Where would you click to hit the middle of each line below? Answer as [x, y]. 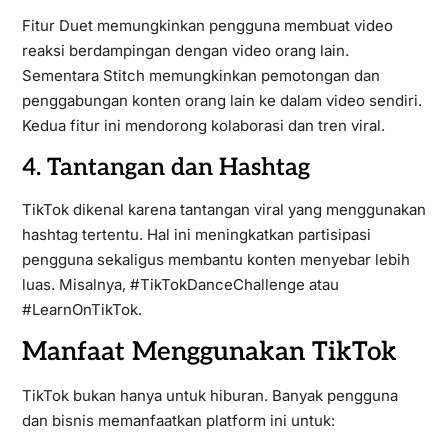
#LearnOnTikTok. [81, 309]
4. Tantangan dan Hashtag [165, 167]
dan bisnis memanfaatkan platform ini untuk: [178, 420]
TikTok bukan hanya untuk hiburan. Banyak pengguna [209, 395]
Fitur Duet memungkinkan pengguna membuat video [207, 25]
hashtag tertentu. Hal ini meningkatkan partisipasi [196, 234]
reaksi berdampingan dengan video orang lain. [185, 50]
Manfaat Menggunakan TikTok [209, 352]
